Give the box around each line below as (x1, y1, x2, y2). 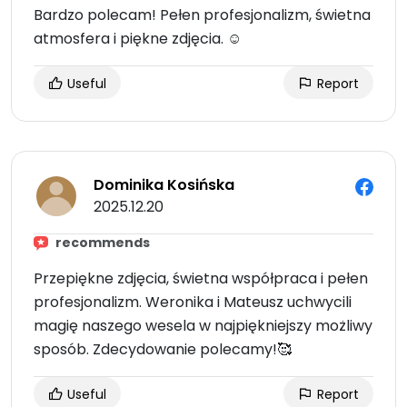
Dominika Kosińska (94, 174, 234, 196)
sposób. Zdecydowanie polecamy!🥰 (34, 339, 292, 361)
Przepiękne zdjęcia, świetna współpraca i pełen (34, 268, 368, 290)
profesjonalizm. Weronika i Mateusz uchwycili (34, 292, 352, 313)
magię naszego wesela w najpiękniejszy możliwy (34, 315, 372, 337)
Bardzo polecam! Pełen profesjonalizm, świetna (34, 5, 371, 26)
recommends (55, 233, 150, 253)
